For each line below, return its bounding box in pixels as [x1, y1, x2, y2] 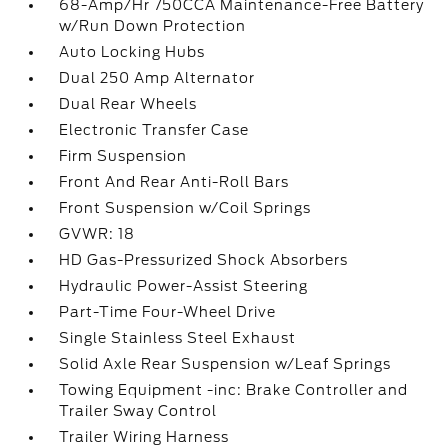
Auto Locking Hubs [59, 44, 206, 60]
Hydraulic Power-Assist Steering [59, 278, 309, 294]
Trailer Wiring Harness [59, 429, 230, 445]
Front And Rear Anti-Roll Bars [59, 174, 290, 190]
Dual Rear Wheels [59, 96, 198, 112]
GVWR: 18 [59, 226, 136, 242]
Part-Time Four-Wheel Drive [59, 304, 277, 320]
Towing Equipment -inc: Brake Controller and [59, 382, 409, 398]
